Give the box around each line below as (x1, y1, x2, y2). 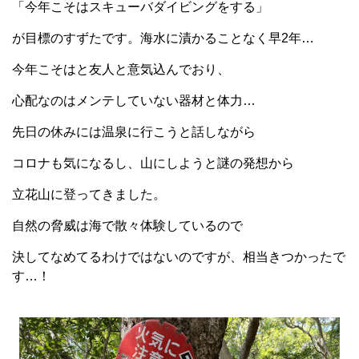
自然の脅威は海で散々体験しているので (12, 219, 243, 232)
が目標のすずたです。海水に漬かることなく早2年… (12, 31, 314, 45)
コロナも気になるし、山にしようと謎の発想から (12, 156, 294, 170)
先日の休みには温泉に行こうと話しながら (12, 125, 256, 139)
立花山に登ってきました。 (12, 188, 166, 201)
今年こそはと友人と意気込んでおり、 (12, 63, 230, 76)
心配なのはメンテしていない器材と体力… (12, 94, 256, 107)
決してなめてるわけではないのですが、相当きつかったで (12, 250, 345, 264)
